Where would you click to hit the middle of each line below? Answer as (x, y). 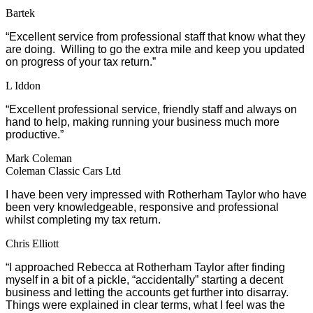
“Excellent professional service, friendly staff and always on (151, 109)
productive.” (35, 134)
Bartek (20, 13)
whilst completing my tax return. (83, 219)
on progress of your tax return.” (81, 61)
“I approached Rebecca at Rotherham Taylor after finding (145, 267)
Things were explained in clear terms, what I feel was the (145, 305)
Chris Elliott (32, 243)
